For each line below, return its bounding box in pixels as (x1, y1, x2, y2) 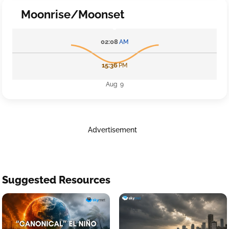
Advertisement (87, 126, 137, 134)
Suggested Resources (2, 174, 110, 186)
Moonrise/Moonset (21, 8, 125, 21)
